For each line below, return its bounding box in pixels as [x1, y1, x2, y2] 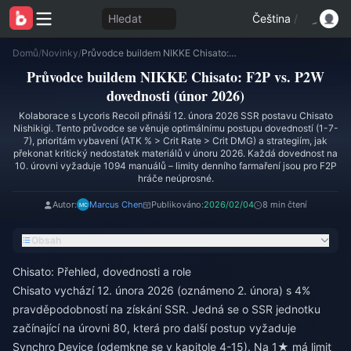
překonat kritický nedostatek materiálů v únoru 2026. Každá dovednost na [13, 147, 338, 159]
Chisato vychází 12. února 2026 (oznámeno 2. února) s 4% [13, 284, 310, 297]
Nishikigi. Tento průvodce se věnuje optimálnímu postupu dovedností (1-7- [13, 122, 338, 134]
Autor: [52, 199, 77, 210]
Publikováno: [151, 199, 204, 210]
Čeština [252, 12, 291, 25]
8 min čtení [262, 199, 307, 210]
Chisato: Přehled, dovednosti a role [13, 265, 191, 278]
